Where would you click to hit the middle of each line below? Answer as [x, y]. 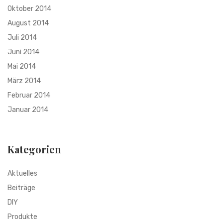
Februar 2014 [29, 95]
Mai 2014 [22, 66]
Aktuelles [22, 173]
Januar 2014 [28, 110]
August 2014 [28, 23]
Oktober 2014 [29, 8]
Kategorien [34, 149]
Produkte [22, 217]
